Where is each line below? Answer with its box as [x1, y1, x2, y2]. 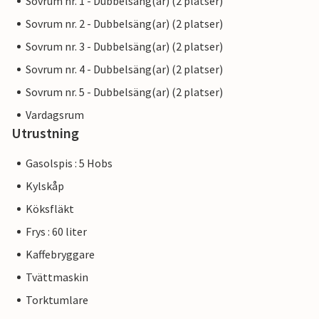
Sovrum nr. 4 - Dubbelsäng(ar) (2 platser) [26, 62, 223, 77]
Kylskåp [26, 179, 64, 194]
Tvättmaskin [26, 270, 88, 285]
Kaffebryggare [26, 247, 95, 262]
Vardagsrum [26, 108, 84, 122]
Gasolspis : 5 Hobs [26, 156, 113, 171]
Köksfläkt [26, 202, 74, 216]
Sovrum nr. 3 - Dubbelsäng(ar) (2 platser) [26, 39, 223, 54]
